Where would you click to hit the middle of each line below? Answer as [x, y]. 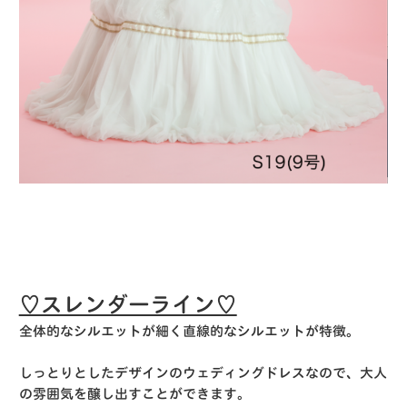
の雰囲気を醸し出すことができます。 [134, 393]
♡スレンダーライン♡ [128, 304]
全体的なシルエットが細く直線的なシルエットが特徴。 [189, 331]
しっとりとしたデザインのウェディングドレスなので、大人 [203, 372]
